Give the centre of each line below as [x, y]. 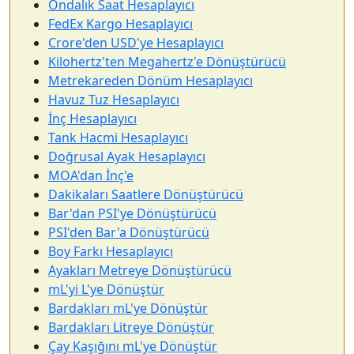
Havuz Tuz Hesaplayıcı [114, 100]
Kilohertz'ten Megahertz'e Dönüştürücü [167, 62]
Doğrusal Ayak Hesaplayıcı [127, 156]
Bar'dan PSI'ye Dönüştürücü [132, 213]
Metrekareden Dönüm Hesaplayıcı [151, 81]
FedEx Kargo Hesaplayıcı [121, 24]
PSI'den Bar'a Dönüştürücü [129, 232]
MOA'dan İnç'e [91, 175]
